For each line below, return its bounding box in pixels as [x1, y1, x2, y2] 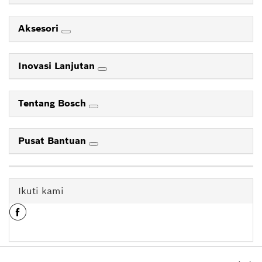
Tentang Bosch [18, 96, 89, 109]
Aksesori [18, 22, 61, 35]
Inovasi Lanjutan [18, 59, 98, 72]
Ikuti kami [18, 184, 64, 197]
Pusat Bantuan [18, 134, 89, 147]
